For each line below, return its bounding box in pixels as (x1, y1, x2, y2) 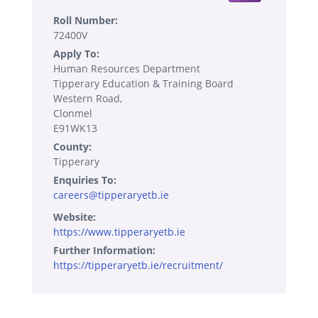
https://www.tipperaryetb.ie (53, 225, 185, 239)
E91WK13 (53, 121, 97, 136)
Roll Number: (53, 13, 118, 28)
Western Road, (53, 92, 122, 106)
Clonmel (53, 106, 92, 121)
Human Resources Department (53, 62, 200, 76)
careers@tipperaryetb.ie (53, 188, 169, 202)
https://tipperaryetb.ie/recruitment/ (53, 258, 223, 273)
